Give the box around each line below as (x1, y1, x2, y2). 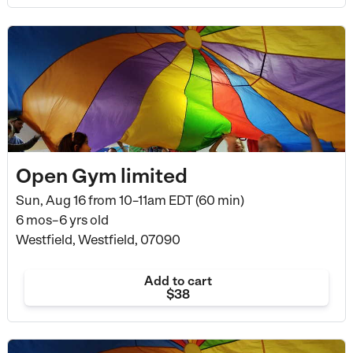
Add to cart (143, 273, 212, 288)
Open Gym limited (15, 162, 188, 188)
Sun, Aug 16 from (15, 191, 117, 208)
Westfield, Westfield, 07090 (15, 231, 180, 247)
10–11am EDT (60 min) (116, 191, 244, 208)
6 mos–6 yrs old (15, 211, 109, 228)
